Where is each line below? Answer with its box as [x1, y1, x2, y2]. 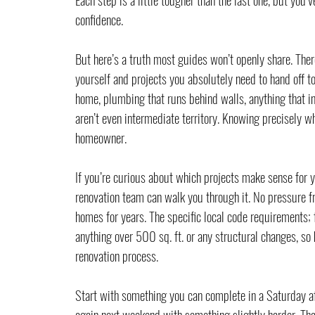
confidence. [75, 9, 123, 30]
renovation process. [75, 245, 158, 266]
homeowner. [75, 127, 127, 148]
